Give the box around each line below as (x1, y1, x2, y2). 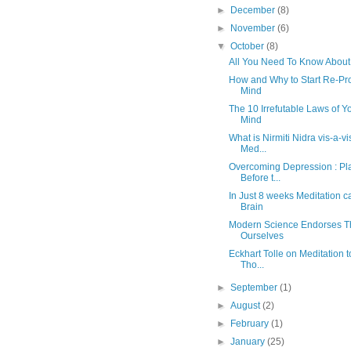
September (230, 282, 280, 294)
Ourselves (240, 230, 284, 242)
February (230, 318, 272, 330)
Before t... (240, 172, 280, 184)
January (230, 336, 268, 348)
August (230, 300, 263, 312)
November (230, 23, 278, 34)
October (230, 41, 267, 52)
